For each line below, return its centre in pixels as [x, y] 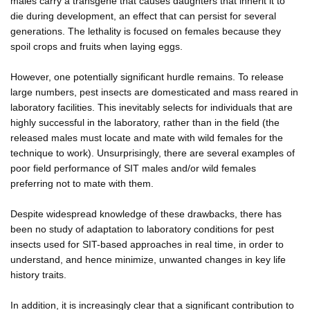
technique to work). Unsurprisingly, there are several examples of [153, 153]
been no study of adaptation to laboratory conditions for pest [142, 229]
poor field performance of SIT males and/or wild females [133, 168]
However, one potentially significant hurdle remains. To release [147, 76]
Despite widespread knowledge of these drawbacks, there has [146, 213]
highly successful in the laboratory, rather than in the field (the [145, 122]
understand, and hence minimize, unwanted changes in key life [148, 259]
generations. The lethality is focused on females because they [146, 31]
